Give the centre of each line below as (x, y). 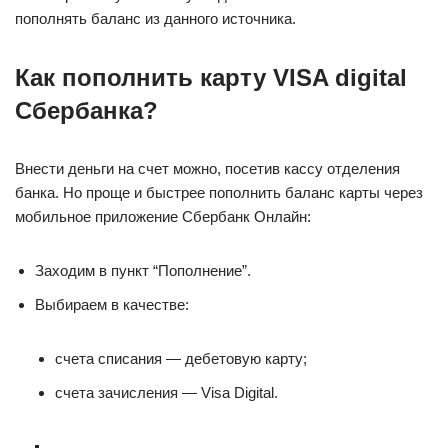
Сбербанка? (86, 110)
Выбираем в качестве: (112, 304)
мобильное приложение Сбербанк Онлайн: (163, 216)
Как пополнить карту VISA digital (211, 77)
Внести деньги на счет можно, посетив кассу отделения (207, 168)
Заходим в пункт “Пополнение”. (143, 270)
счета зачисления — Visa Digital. (166, 392)
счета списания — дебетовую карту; (181, 358)
